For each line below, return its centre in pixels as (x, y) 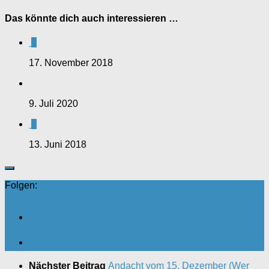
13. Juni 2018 (58, 144)
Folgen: (21, 185)
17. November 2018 (71, 62)
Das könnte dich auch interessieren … (92, 19)
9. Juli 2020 (53, 103)
